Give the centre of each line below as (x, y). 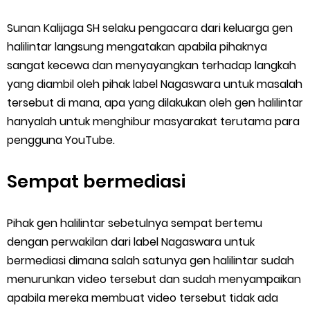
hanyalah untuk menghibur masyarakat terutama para (153, 121)
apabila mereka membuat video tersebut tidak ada (143, 298)
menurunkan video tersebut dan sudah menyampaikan (154, 279)
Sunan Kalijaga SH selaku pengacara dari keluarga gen (150, 28)
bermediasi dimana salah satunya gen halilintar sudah (151, 261)
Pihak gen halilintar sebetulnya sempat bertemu (135, 223)
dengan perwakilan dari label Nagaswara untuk (131, 242)
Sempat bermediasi (98, 181)
